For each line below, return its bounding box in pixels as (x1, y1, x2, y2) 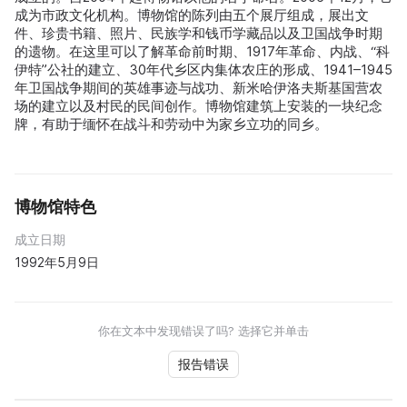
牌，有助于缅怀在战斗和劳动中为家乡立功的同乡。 (15, 115, 328, 134)
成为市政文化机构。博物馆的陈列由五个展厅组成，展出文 (15, 6, 369, 25)
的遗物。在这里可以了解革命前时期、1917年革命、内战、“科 (15, 43, 390, 61)
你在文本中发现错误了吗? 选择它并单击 (98, 323, 309, 339)
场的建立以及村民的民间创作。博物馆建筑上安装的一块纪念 (15, 97, 382, 115)
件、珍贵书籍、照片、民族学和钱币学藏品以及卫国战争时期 (15, 25, 382, 43)
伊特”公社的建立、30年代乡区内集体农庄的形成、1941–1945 (15, 61, 392, 79)
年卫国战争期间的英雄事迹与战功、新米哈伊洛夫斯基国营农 (15, 79, 382, 97)
